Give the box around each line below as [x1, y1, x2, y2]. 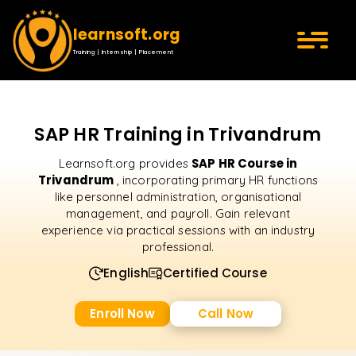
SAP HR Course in [192, 155, 298, 172]
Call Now [197, 305, 254, 322]
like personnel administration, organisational [54, 189, 302, 204]
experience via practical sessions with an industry [41, 222, 315, 238]
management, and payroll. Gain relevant [66, 206, 290, 221]
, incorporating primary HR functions [116, 172, 319, 188]
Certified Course [163, 265, 267, 281]
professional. [142, 239, 214, 254]
